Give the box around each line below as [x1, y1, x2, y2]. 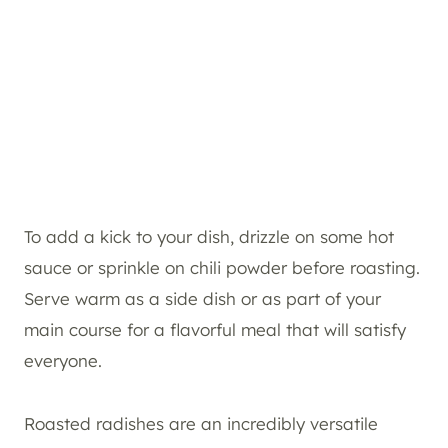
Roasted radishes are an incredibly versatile [24, 412, 378, 434]
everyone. [24, 349, 102, 371]
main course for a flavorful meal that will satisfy [24, 318, 406, 340]
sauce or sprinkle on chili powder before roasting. [24, 256, 420, 278]
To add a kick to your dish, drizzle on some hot [24, 225, 394, 247]
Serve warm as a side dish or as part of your [24, 287, 381, 309]
